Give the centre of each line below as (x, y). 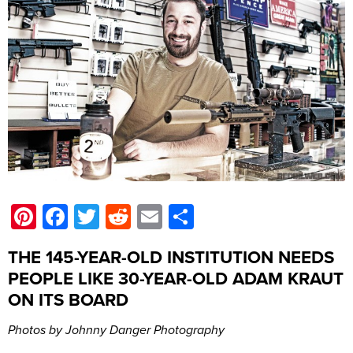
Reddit (165, 217)
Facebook (123, 217)
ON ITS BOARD (68, 300)
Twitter (136, 217)
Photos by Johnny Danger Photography (116, 331)
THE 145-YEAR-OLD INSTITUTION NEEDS (171, 258)
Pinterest (85, 217)
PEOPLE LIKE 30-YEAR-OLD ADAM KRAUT (176, 279)
